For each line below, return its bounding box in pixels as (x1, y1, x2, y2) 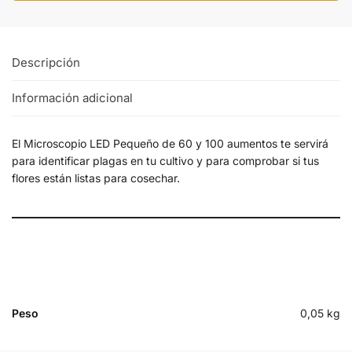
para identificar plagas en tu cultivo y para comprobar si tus (12, 154, 319, 168)
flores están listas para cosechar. (12, 171, 180, 185)
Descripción (12, 54, 80, 70)
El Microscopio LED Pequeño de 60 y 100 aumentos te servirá (12, 137, 328, 151)
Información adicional (12, 90, 133, 106)
